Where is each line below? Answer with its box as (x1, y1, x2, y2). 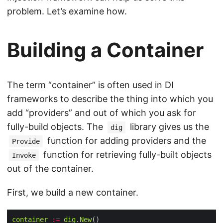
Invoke (12, 151, 36, 159)
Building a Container (7, 38, 204, 62)
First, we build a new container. (7, 187, 138, 198)
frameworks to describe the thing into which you (7, 94, 213, 104)
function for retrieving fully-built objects (41, 149, 212, 160)
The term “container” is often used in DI (7, 80, 174, 90)
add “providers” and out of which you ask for (7, 108, 196, 118)
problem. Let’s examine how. (7, 6, 127, 16)
